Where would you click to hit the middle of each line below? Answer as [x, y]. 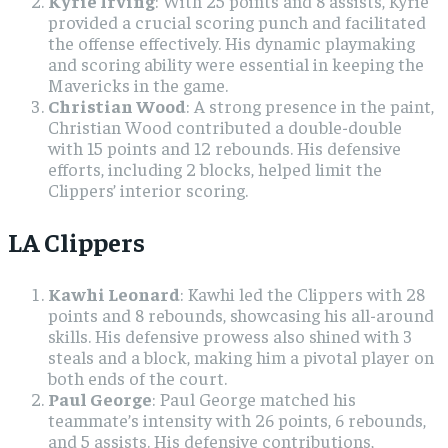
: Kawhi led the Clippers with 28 [302, 294]
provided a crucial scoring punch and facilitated [237, 22]
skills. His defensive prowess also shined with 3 [230, 336]
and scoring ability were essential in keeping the [236, 64]
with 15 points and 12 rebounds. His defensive [224, 148]
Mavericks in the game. [138, 85]
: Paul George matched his [254, 399]
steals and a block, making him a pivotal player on [241, 357]
